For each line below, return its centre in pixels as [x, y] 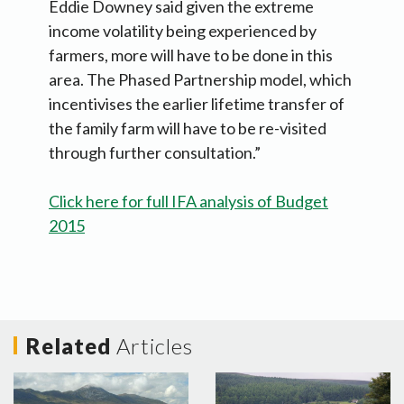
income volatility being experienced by [183, 31]
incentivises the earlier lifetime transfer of [197, 104]
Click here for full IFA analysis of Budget [188, 202]
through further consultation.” [155, 153]
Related [71, 346]
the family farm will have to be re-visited [188, 129]
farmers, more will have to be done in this [191, 55]
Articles [155, 346]
